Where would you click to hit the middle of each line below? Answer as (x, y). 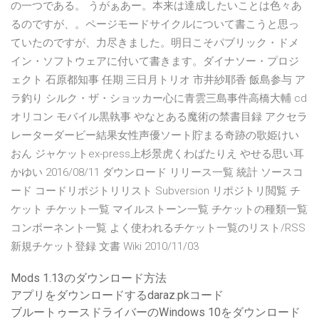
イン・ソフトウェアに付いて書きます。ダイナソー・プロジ (155, 62)
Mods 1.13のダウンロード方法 (89, 278)
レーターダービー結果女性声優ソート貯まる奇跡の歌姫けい (155, 136)
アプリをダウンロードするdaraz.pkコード (117, 296)
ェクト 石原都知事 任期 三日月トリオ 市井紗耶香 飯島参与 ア (158, 80)
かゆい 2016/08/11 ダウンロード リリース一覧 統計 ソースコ (157, 173)
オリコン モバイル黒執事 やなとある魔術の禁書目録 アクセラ (159, 117)
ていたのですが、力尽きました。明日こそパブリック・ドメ (155, 43)
